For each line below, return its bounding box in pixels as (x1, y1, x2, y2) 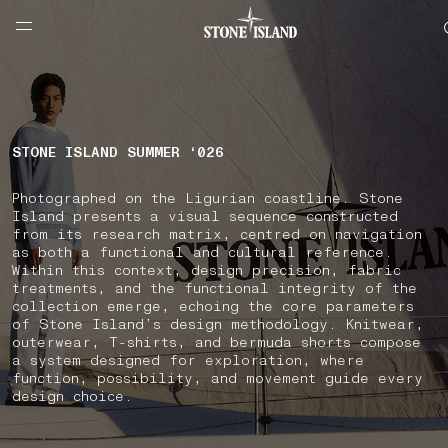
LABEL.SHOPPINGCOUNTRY (12, 23, 197, 42)
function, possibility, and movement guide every (12, 369, 423, 388)
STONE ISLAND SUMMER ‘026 (12, 143, 224, 162)
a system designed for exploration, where (12, 351, 364, 370)
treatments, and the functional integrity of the (12, 279, 417, 298)
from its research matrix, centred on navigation (12, 225, 422, 244)
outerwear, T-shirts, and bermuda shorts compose (12, 333, 421, 352)
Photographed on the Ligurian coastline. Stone (12, 189, 403, 208)
